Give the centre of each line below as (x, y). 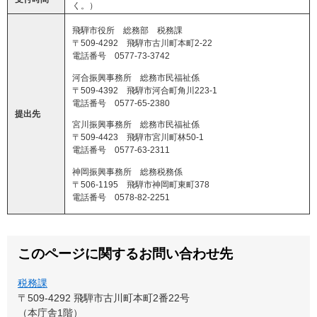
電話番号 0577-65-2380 (121, 103)
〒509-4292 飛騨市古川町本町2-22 (142, 44)
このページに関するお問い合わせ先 (125, 254)
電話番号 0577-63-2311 (121, 150)
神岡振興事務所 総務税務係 (127, 172)
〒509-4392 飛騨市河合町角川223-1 (144, 90)
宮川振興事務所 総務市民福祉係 (136, 125)
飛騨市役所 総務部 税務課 (127, 31)
